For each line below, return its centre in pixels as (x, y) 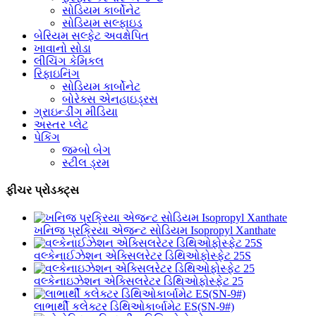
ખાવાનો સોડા (62, 48)
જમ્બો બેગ (86, 150)
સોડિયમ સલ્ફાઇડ (102, 23)
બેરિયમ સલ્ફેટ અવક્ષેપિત (91, 35)
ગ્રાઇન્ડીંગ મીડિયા (76, 111)
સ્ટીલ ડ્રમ (86, 162)
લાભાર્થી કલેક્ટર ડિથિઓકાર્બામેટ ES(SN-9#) (134, 307)
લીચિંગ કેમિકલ (69, 61)
